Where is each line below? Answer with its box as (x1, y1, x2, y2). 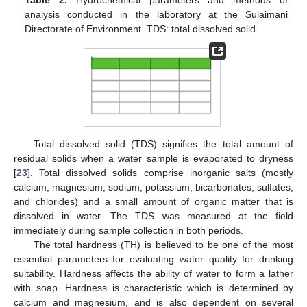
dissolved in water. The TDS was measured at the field (14, 210, 293, 221)
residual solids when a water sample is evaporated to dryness (14, 152, 293, 164)
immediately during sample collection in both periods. (14, 224, 243, 236)
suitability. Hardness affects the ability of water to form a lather (14, 267, 293, 279)
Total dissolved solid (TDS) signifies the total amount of (33, 138, 293, 149)
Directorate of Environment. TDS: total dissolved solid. (25, 23, 259, 34)
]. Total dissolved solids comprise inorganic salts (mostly (27, 167, 293, 178)
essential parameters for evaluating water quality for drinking (14, 253, 293, 265)
